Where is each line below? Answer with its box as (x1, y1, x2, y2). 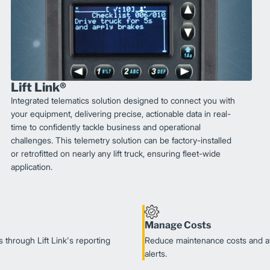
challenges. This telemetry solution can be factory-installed (11, 135, 232, 146)
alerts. (145, 248, 167, 259)
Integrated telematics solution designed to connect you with (11, 95, 236, 106)
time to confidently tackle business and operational (11, 122, 201, 133)
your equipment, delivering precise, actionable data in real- (11, 108, 231, 119)
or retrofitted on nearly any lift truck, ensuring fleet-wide (11, 148, 221, 159)
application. (11, 162, 53, 172)
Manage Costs (145, 219, 211, 231)
